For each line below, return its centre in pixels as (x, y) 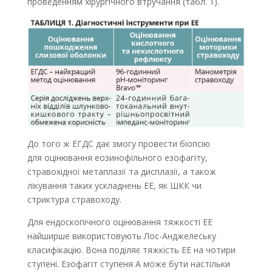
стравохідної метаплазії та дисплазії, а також (121, 172)
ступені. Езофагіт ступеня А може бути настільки (128, 264)
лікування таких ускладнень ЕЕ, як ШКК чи (114, 186)
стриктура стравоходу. (74, 200)
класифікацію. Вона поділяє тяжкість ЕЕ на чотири (131, 250)
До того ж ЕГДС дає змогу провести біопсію (118, 144)
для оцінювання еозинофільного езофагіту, (117, 158)
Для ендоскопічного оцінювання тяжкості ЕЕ (120, 222)
